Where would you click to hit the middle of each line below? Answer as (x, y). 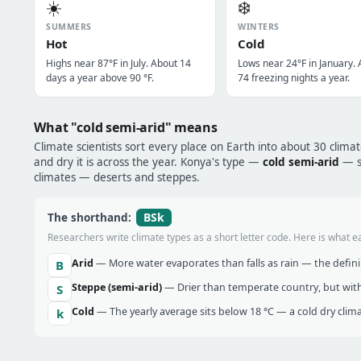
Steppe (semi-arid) (117, 287)
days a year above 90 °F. (100, 78)
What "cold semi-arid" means (126, 127)
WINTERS (259, 27)
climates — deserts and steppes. (117, 177)
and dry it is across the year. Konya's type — (148, 162)
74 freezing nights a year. (294, 78)
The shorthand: (91, 218)
